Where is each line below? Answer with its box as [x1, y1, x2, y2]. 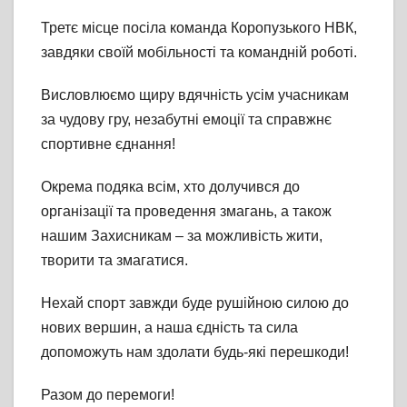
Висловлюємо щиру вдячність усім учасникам [41, 86, 349, 103]
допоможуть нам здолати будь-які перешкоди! [41, 343, 349, 360]
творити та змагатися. [41, 252, 188, 268]
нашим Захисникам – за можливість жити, [41, 227, 323, 243]
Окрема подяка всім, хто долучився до [41, 178, 300, 194]
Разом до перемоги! [41, 386, 174, 402]
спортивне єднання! [41, 135, 175, 152]
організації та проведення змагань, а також [41, 203, 332, 219]
